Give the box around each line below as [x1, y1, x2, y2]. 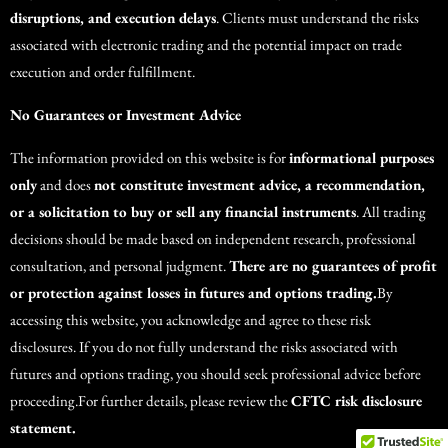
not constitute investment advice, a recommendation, [94, 175, 425, 195]
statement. [10, 418, 76, 438]
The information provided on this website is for [10, 148, 289, 168]
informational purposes [289, 148, 434, 168]
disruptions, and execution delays [10, 8, 216, 28]
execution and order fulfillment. [10, 62, 195, 82]
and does [37, 175, 94, 195]
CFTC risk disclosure [291, 391, 422, 411]
